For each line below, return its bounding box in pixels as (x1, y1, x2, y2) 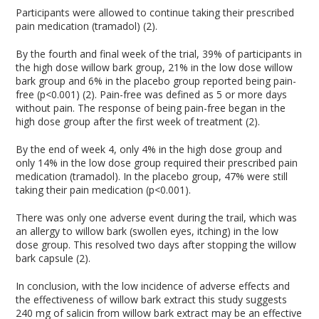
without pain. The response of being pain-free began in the (16, 101, 286, 115)
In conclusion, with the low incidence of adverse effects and (16, 279, 291, 293)
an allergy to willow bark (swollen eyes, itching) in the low (16, 224, 279, 238)
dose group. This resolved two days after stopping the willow (16, 238, 297, 251)
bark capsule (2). (16, 251, 91, 265)
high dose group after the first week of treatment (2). (16, 115, 261, 128)
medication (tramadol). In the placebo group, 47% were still (16, 169, 288, 183)
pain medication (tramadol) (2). (16, 19, 158, 33)
